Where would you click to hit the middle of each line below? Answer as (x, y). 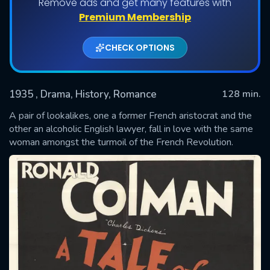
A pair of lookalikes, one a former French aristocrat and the (130, 115)
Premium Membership (135, 17)
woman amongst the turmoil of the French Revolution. (121, 142)
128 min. (241, 94)
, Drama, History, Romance (96, 94)
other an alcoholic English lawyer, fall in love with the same (131, 129)
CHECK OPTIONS (140, 47)
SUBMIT (135, 143)
